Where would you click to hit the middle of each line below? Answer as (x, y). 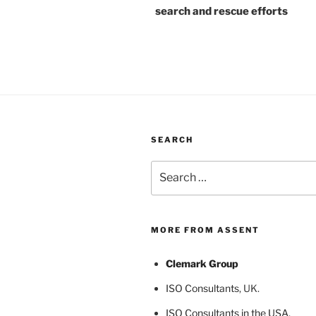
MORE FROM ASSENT (205, 230)
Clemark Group (202, 263)
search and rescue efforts (221, 12)
